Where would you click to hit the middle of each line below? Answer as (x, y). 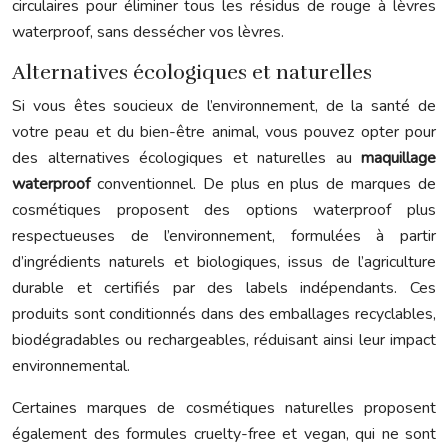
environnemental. (71, 366)
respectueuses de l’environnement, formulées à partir (224, 236)
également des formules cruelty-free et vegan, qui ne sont (224, 434)
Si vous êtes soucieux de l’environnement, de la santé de (224, 106)
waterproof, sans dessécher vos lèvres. (148, 32)
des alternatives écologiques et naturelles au (186, 158)
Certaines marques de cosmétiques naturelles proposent (224, 408)
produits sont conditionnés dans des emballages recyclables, (224, 314)
